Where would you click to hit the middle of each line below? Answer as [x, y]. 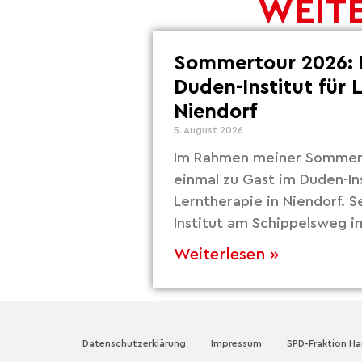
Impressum [236, 344]
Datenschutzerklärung [134, 344]
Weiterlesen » [226, 255]
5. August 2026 [208, 130]
